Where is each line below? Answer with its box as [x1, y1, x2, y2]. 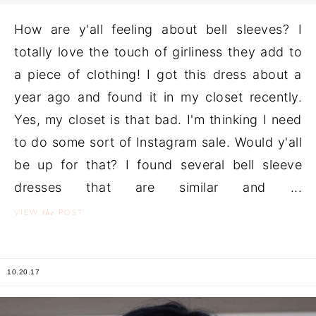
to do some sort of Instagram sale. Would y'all [14, 135, 302, 150]
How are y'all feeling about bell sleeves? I [14, 22, 302, 37]
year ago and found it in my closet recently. [14, 90, 302, 104]
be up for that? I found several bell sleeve [14, 157, 302, 172]
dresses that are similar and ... [14, 180, 302, 195]
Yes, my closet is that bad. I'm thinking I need [14, 112, 302, 127]
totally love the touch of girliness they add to [14, 44, 302, 59]
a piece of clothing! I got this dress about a [14, 67, 302, 82]
